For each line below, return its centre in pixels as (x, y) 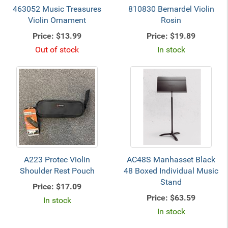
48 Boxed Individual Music (171, 171)
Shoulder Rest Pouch (57, 171)
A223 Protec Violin (57, 160)
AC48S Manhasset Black (171, 160)
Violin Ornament (57, 20)
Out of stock (57, 50)
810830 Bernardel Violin (171, 9)
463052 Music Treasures (57, 9)
